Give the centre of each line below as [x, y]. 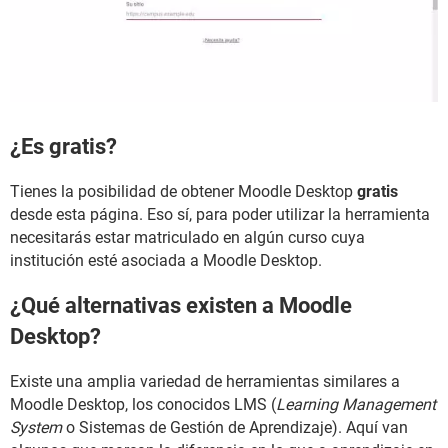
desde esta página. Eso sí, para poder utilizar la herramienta [220, 214]
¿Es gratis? [63, 146]
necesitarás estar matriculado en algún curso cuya [187, 237]
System [36, 428]
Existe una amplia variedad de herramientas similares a [205, 382]
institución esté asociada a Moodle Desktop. [166, 260]
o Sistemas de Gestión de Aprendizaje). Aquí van [235, 428]
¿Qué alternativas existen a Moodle [181, 306]
